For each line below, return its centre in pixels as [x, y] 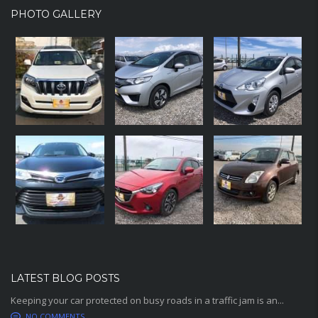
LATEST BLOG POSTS [65, 278]
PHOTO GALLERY [56, 15]
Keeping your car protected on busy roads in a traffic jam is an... [147, 300]
